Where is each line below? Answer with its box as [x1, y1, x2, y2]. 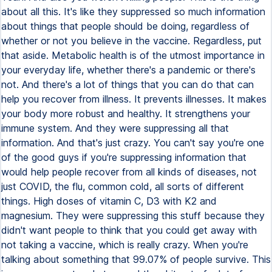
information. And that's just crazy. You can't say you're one [1, 137, 264, 149]
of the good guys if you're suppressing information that [1, 151, 246, 163]
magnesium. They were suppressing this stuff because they [1, 209, 265, 222]
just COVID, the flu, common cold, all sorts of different [1, 180, 244, 192]
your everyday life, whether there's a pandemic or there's [1, 64, 256, 76]
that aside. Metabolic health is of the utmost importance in [1, 49, 265, 61]
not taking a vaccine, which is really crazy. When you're [1, 239, 248, 251]
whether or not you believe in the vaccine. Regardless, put [1, 35, 262, 47]
